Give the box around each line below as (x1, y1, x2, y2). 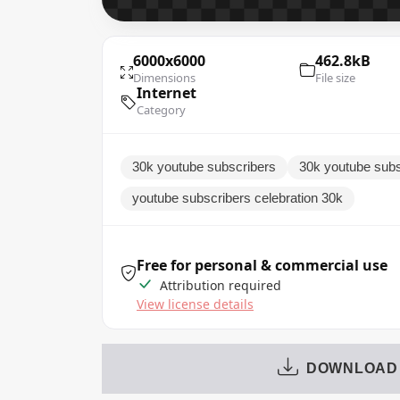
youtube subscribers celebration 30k (132, 190, 343, 205)
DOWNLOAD (305, 360, 398, 376)
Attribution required (156, 276, 281, 294)
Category (137, 101, 186, 118)
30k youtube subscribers (132, 159, 276, 174)
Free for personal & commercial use (137, 254, 387, 275)
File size (314, 69, 355, 86)
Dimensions (133, 69, 196, 86)
